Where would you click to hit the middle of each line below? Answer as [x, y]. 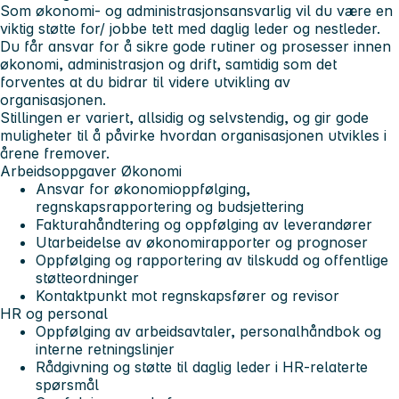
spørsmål [67, 385]
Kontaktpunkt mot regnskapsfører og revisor [187, 296]
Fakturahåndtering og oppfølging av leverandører [204, 225]
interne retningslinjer [105, 350]
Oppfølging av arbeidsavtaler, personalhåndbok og [208, 332]
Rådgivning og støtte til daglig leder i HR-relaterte [202, 367]
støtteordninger [87, 278]
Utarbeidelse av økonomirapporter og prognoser [202, 243]
